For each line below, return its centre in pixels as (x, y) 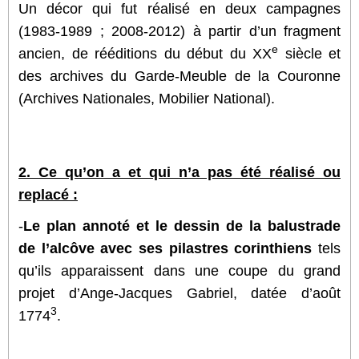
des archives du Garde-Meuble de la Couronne (179, 76)
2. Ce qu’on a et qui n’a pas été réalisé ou (179, 172)
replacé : (48, 194)
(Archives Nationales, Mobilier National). (147, 98)
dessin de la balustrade (257, 226)
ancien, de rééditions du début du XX (145, 53)
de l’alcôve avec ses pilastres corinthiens (165, 248)
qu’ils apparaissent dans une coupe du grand (179, 270)
